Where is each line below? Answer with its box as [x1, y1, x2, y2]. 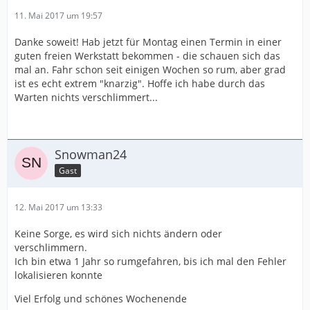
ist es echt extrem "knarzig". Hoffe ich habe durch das [15, 77, 265, 90]
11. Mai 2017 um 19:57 [15, 10, 102, 21]
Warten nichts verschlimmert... [15, 91, 158, 104]
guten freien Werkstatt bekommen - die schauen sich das [15, 49, 280, 62]
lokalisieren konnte [15, 268, 102, 282]
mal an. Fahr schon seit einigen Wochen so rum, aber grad [15, 63, 286, 76]
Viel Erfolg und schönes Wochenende [15, 292, 187, 305]
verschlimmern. [15, 241, 87, 254]
